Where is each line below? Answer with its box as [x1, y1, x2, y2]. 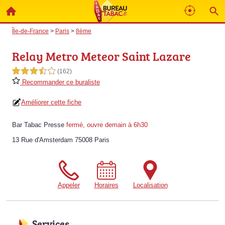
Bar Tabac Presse [12, 121, 64, 129]
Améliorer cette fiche [21, 98, 81, 106]
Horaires [94, 181, 119, 189]
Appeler [57, 181, 80, 189]
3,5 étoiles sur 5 [12, 68, 55, 75]
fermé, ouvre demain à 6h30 [66, 121, 148, 129]
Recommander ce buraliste [20, 78, 100, 86]
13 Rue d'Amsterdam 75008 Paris [12, 136, 109, 144]
